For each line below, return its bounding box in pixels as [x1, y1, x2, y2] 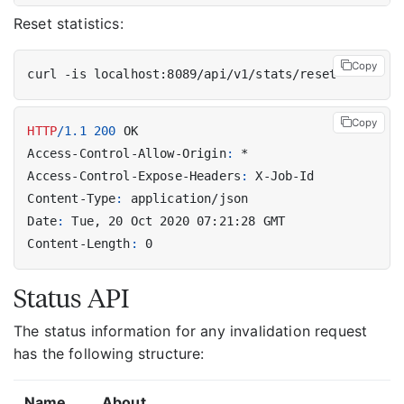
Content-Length [27, 236, 131, 252]
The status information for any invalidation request [14, 322, 368, 341]
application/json [130, 191, 249, 207]
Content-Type [27, 191, 116, 207]
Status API [14, 282, 129, 315]
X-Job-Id [255, 169, 315, 184]
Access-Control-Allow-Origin [27, 146, 226, 161]
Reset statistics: [14, 14, 124, 32]
